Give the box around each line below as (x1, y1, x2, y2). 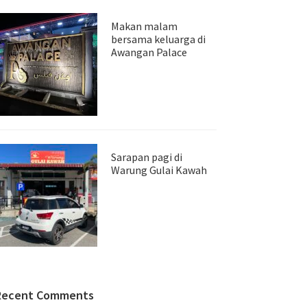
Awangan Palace (111, 45, 187, 59)
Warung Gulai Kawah (111, 163, 207, 177)
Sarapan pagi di (111, 150, 182, 164)
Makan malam (111, 19, 177, 33)
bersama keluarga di (111, 32, 206, 46)
